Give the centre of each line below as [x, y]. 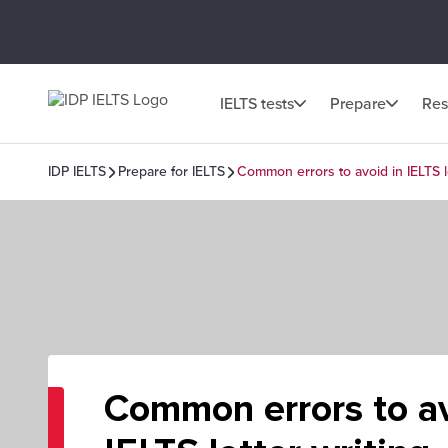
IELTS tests [257, 103]
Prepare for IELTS [171, 171]
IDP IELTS [77, 171]
